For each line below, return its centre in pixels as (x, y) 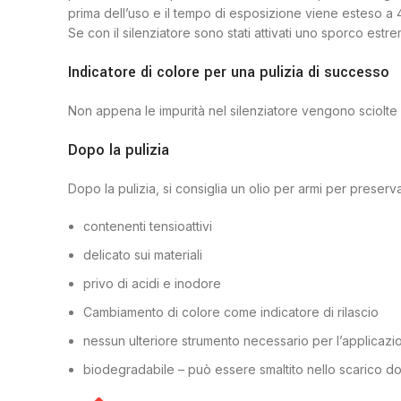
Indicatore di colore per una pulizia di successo (229, 72)
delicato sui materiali (143, 255)
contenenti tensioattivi (148, 226)
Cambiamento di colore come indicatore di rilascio (231, 312)
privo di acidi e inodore (152, 283)
